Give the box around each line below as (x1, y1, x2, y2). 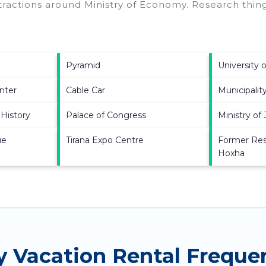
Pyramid (65, 59, 100, 71)
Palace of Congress (65, 109, 146, 121)
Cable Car (65, 84, 105, 96)
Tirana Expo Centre (65, 134, 144, 145)
